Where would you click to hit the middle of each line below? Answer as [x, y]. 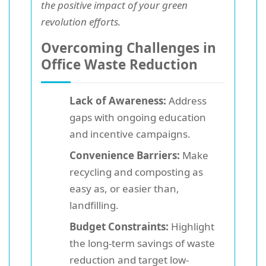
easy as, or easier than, [124, 188]
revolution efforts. [81, 21]
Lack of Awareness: [118, 100]
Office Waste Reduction [119, 64]
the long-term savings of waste [142, 243]
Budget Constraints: [119, 226]
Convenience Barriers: [125, 155]
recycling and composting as [136, 172]
